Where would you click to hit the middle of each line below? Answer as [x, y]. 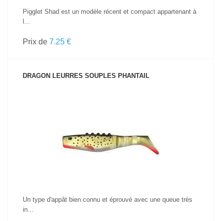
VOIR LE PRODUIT [110, 126]
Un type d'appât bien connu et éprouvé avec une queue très [108, 200]
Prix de [36, 42]
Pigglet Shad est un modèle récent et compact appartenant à [110, 12]
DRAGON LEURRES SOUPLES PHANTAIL [86, 76]
